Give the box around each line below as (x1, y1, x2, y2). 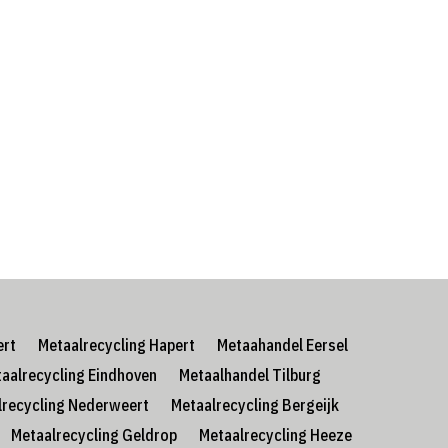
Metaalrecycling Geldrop (10, 425, 177, 446)
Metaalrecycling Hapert (37, 335, 195, 356)
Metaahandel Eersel (216, 335, 348, 356)
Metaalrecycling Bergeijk (171, 395, 339, 416)
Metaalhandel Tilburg (178, 365, 321, 386)
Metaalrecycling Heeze (198, 425, 352, 446)
